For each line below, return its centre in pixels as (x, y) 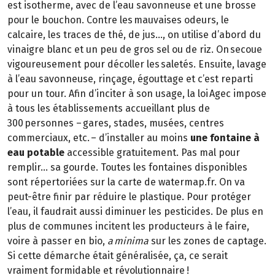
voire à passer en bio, (57, 241)
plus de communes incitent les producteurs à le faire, (128, 227)
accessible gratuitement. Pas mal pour (152, 153)
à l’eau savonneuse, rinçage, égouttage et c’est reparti (130, 79)
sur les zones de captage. (209, 241)
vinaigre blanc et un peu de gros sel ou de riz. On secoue (135, 50)
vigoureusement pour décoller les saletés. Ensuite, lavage (137, 64)
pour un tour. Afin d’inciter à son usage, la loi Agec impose (137, 94)
